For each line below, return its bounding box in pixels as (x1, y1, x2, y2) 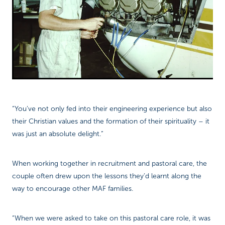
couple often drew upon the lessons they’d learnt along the (12, 172, 201, 180)
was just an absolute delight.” (12, 130, 103, 138)
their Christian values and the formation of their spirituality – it (12, 117, 209, 125)
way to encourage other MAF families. (12, 184, 133, 192)
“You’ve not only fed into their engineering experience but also (12, 104, 212, 113)
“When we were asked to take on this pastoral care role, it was (12, 214, 210, 222)
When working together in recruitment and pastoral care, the (12, 159, 207, 167)
